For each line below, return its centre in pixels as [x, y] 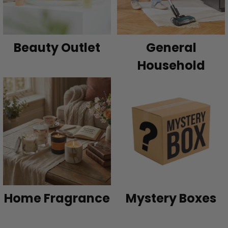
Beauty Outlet [57, 47]
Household [171, 65]
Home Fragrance [57, 198]
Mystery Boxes [171, 198]
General [171, 47]
